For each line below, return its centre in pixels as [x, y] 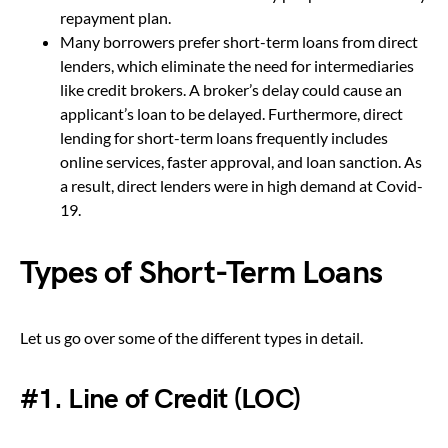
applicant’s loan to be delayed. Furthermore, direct [231, 113]
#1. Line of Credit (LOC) [160, 399]
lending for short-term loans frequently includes [224, 137]
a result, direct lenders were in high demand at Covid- [241, 185]
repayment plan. [115, 17]
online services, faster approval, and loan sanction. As [241, 161]
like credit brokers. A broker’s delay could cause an [231, 89]
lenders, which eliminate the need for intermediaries [237, 65]
